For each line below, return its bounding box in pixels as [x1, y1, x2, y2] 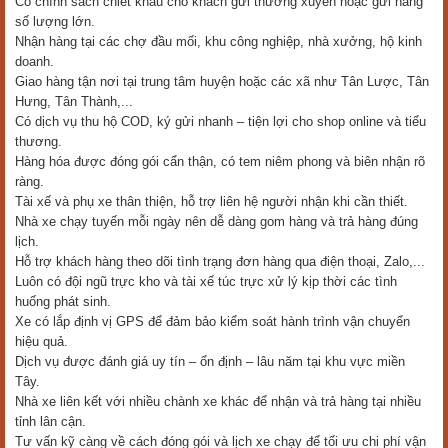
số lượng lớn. [15, 14, 95, 29]
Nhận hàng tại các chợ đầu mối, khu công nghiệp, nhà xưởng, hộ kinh [15, 34, 422, 49]
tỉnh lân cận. [15, 414, 86, 429]
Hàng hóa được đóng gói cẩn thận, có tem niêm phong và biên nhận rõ [15, 154, 425, 169]
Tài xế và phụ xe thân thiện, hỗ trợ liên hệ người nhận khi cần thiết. [15, 194, 408, 209]
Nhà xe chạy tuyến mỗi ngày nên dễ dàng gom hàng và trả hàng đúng [15, 214, 418, 229]
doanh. [15, 54, 54, 69]
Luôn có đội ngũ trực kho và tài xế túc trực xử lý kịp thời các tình [15, 274, 397, 289]
